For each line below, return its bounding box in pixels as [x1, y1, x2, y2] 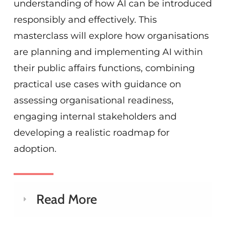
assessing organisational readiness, [13, 94, 174, 106]
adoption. [13, 143, 56, 154]
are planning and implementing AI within [13, 46, 203, 58]
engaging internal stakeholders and [13, 110, 177, 122]
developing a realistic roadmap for [13, 127, 169, 138]
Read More [36, 191, 97, 207]
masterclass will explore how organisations [13, 30, 209, 41]
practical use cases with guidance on [13, 78, 181, 90]
